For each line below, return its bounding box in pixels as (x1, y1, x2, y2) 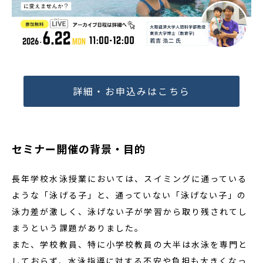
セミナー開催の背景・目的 (12, 140, 146, 156)
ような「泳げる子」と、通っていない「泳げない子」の (12, 188, 247, 201)
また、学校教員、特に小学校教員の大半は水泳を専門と (12, 238, 248, 250)
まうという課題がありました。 (12, 221, 144, 234)
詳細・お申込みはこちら (73, 84, 190, 98)
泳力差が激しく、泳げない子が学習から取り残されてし (12, 205, 248, 217)
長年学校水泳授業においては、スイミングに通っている (12, 172, 248, 184)
